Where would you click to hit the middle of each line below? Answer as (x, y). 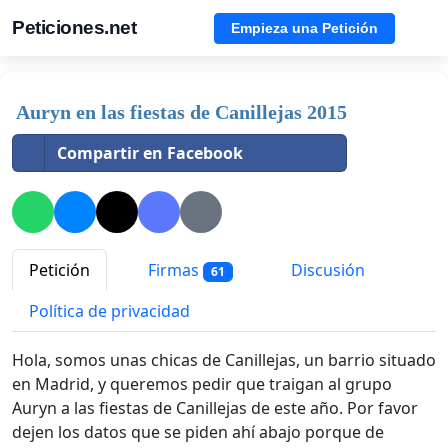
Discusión (325, 270)
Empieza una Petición (304, 27)
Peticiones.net (74, 27)
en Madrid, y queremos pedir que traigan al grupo (202, 384)
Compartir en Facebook (150, 153)
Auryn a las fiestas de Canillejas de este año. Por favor (215, 408)
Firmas (173, 270)
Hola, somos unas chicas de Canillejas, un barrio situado (224, 360)
